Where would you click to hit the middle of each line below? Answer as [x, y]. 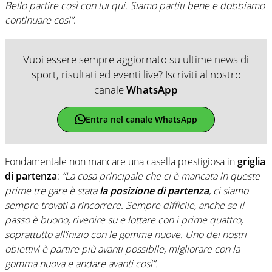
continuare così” [39, 20]
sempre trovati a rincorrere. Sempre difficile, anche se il [124, 205]
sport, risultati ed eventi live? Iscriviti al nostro [136, 74]
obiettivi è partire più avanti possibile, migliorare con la [122, 249]
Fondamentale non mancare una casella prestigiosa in [121, 161]
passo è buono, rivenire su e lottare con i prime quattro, [124, 219]
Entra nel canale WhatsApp [141, 120]
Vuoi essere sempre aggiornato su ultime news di [136, 59]
